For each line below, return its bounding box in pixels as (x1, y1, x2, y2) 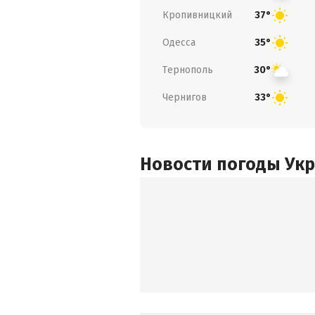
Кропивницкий (162, 8, 232, 21)
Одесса (162, 36, 195, 49)
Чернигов (162, 91, 207, 103)
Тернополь (162, 63, 213, 76)
